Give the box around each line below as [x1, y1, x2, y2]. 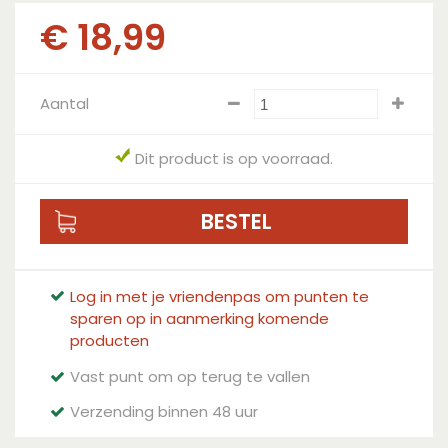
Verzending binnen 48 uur [70, 401, 258, 422]
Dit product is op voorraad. [135, 148, 333, 169]
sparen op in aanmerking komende [70, 308, 329, 329]
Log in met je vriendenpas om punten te [70, 286, 369, 307]
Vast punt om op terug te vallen [70, 366, 310, 387]
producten [70, 330, 149, 351]
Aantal [40, 93, 89, 114]
